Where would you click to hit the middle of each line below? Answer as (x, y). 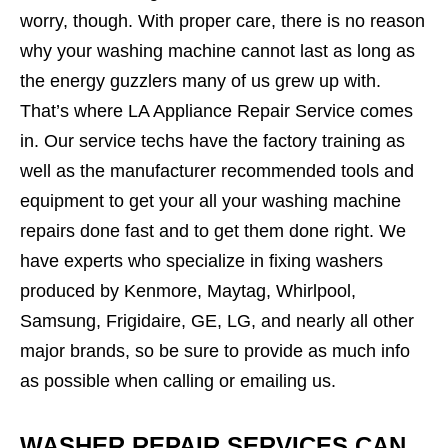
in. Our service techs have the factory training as (212, 141)
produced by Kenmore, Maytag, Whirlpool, (188, 291)
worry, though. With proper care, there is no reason (222, 21)
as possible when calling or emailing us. (178, 381)
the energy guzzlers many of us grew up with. (200, 81)
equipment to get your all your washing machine (210, 201)
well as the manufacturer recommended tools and (217, 171)
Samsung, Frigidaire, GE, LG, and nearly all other (217, 321)
